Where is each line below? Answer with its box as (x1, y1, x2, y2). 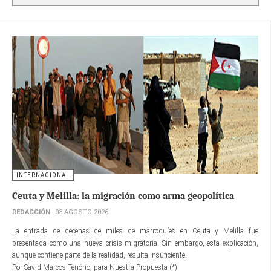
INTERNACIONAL (16, 171, 70, 179)
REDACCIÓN (12, 207, 50, 216)
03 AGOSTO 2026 (55, 207, 108, 216)
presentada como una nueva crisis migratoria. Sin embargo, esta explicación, (12, 238, 258, 247)
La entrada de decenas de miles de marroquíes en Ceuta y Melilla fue (12, 226, 258, 235)
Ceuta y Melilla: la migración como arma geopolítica (12, 190, 234, 201)
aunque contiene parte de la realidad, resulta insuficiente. (12, 250, 189, 260)
